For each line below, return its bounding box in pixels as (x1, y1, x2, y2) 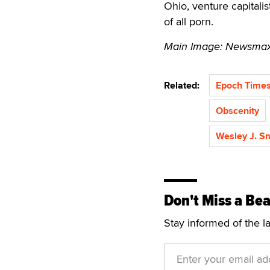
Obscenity (216, 104, 259, 118)
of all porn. (164, 14, 213, 29)
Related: (164, 78, 204, 92)
